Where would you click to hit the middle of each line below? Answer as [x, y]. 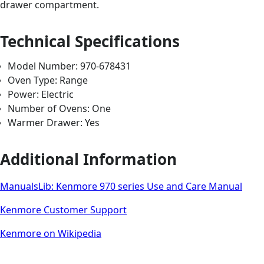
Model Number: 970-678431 [70, 66]
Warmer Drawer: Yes [54, 122]
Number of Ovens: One [60, 108]
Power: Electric [41, 94]
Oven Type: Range [48, 80]
